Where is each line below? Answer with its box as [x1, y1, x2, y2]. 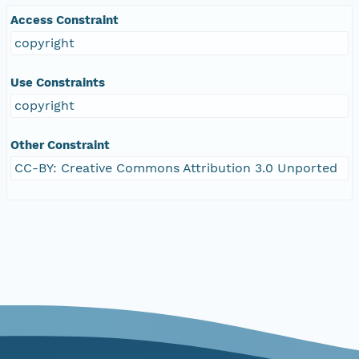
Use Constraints [10, 75, 105, 90]
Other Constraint [10, 137, 110, 152]
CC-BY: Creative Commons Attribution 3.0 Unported [14, 159, 337, 175]
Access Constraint [10, 12, 119, 27]
